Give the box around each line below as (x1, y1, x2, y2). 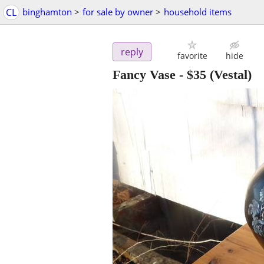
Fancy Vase (113, 67, 176, 82)
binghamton (22, 6, 72, 18)
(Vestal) (206, 67, 252, 82)
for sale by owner (82, 6, 153, 18)
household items (164, 6, 232, 18)
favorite (177, 50, 207, 62)
